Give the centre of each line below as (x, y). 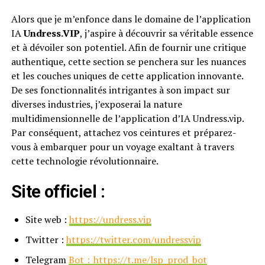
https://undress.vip (110, 219)
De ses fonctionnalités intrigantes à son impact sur (120, 90)
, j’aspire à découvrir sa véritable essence (166, 33)
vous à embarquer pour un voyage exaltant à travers (122, 146)
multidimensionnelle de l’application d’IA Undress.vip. (127, 118)
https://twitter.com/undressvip (133, 239)
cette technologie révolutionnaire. (85, 161)
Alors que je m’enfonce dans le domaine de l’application (131, 19)
